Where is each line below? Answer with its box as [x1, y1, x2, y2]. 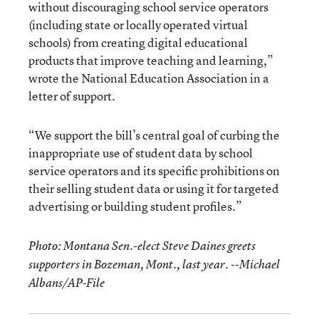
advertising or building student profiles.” [28, 198, 242, 214]
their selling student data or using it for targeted [28, 180, 279, 197]
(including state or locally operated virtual [28, 16, 248, 33]
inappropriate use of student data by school [28, 145, 253, 161]
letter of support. [28, 88, 115, 104]
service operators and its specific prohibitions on [28, 162, 280, 179]
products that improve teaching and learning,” [28, 52, 273, 68]
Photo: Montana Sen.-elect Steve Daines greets [28, 238, 256, 253]
